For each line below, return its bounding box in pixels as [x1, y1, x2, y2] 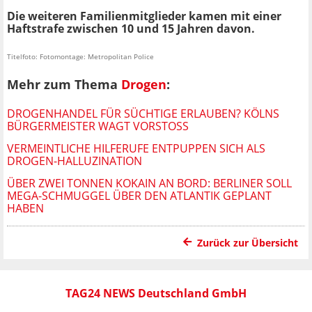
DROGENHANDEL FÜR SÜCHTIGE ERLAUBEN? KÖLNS [7, 105, 279, 121]
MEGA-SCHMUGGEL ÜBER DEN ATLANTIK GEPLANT [7, 187, 272, 203]
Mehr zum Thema [7, 75, 121, 93]
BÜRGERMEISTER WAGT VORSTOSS [7, 118, 182, 134]
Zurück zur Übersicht [197, 235, 298, 249]
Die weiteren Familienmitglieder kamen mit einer [7, 8, 281, 24]
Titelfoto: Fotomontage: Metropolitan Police [7, 52, 154, 62]
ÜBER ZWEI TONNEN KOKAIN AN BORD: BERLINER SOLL [7, 175, 292, 191]
